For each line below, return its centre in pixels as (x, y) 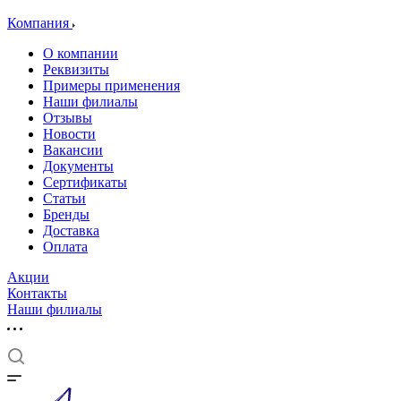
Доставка (71, 230)
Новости (69, 134)
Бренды (66, 214)
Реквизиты (76, 69)
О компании (81, 53)
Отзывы (68, 118)
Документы (78, 166)
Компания (40, 23)
